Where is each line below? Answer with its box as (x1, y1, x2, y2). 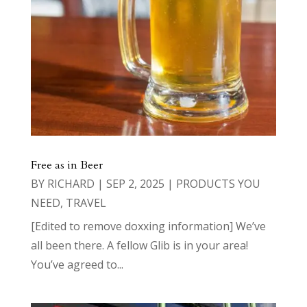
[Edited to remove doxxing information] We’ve (30, 218, 266, 234)
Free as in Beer (30, 157, 103, 173)
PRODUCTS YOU (175, 175, 260, 191)
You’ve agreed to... (30, 256, 123, 272)
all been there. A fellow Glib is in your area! (30, 237, 248, 253)
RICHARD (47, 175, 95, 191)
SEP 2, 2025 (106, 175, 164, 191)
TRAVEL (65, 195, 106, 210)
